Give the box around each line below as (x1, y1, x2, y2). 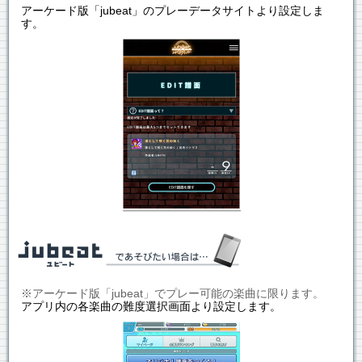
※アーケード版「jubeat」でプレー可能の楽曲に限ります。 (21, 287, 324, 300)
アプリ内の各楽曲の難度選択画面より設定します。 (21, 300, 281, 313)
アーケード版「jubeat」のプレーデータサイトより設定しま (21, 4, 324, 17)
